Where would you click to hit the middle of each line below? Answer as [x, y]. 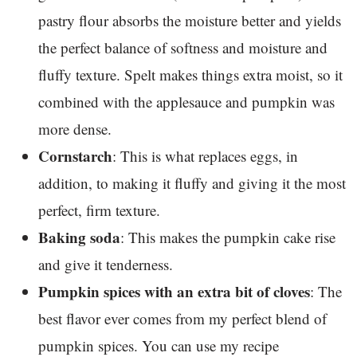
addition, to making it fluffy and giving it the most [192, 182]
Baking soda [79, 237]
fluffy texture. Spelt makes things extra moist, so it [190, 74]
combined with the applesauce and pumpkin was [186, 101]
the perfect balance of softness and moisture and [183, 47]
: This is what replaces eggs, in [205, 155]
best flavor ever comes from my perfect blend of [182, 318]
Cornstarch [75, 155]
